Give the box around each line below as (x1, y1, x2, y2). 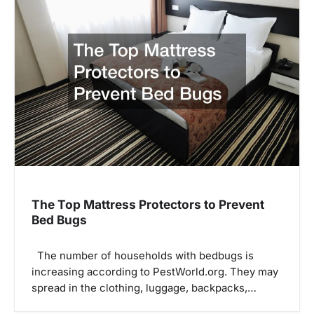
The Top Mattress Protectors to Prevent (32, 197, 264, 212)
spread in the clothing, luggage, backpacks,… (32, 281, 257, 294)
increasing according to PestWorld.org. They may (32, 265, 278, 278)
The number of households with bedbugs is (32, 249, 254, 262)
